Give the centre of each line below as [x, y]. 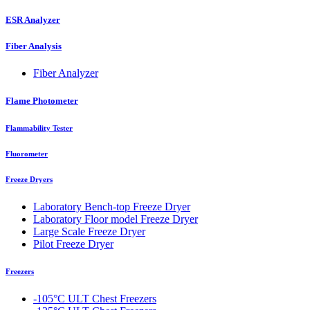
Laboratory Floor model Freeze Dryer [116, 219]
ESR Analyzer [33, 20]
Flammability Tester [39, 128]
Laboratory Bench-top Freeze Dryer [112, 206]
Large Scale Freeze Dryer [89, 231]
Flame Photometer [42, 100]
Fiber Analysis [34, 46]
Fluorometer [27, 153]
